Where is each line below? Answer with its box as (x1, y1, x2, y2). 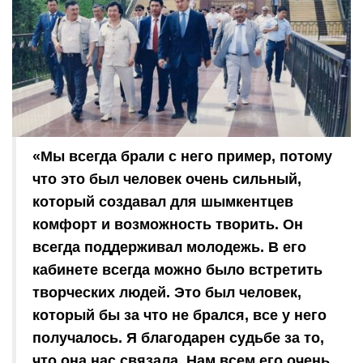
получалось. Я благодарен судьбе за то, (32, 329, 324, 346)
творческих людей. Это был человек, (32, 284, 301, 301)
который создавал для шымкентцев (32, 193, 293, 210)
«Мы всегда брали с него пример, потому (32, 147, 332, 164)
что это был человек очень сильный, (32, 170, 301, 187)
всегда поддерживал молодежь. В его (32, 238, 306, 255)
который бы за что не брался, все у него (32, 306, 327, 323)
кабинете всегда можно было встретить (32, 261, 322, 278)
